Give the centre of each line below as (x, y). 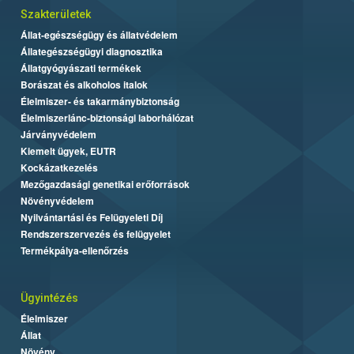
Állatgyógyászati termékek (81, 68)
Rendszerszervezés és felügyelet (96, 234)
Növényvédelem (57, 201)
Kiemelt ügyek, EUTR (68, 151)
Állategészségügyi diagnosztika (92, 52)
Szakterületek (56, 15)
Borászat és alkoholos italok (84, 85)
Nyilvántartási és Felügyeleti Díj (92, 218)
